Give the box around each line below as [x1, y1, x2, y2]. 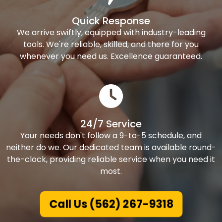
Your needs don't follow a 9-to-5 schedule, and [20, 130, 202, 142]
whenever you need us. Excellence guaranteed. [20, 51, 202, 62]
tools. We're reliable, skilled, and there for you [23, 39, 199, 51]
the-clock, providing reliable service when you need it [7, 154, 215, 166]
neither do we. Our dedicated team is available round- [6, 142, 216, 154]
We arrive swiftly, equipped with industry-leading [16, 27, 206, 39]
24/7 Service [80, 117, 142, 131]
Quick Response [72, 14, 150, 28]
